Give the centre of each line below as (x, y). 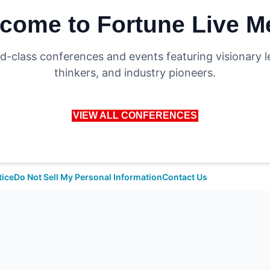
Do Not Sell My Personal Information (88, 177)
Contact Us (185, 177)
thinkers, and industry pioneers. (135, 72)
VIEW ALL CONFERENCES (135, 115)
